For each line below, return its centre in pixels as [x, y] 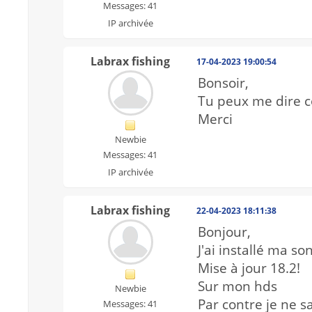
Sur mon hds [237, 287]
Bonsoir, [223, 83]
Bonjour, [224, 232]
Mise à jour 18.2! [249, 268]
